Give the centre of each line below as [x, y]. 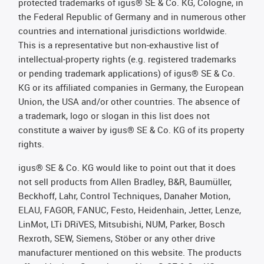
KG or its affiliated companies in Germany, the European [131, 87]
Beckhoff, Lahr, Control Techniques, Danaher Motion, [124, 195]
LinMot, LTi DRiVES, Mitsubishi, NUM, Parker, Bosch [122, 224]
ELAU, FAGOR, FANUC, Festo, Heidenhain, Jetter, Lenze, [130, 209]
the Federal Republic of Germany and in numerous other [132, 16]
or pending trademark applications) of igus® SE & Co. [127, 73]
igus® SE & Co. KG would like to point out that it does [127, 167]
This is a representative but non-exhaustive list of [118, 44]
